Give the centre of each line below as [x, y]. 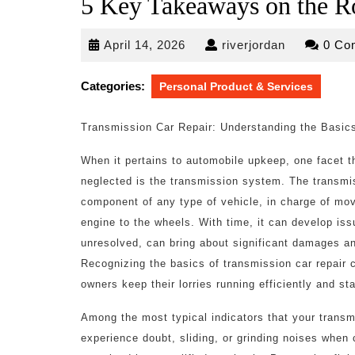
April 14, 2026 [145, 45]
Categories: [113, 86]
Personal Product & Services [236, 86]
